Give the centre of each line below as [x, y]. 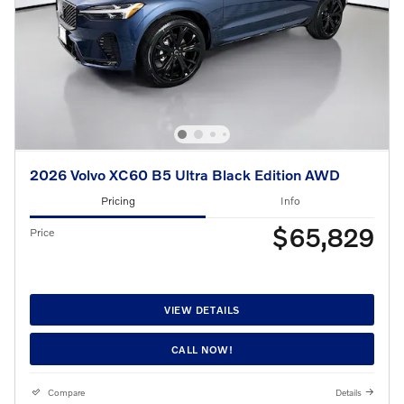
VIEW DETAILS [202, 309]
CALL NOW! [202, 349]
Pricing [118, 201]
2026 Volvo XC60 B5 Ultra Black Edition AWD [185, 174]
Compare [66, 393]
